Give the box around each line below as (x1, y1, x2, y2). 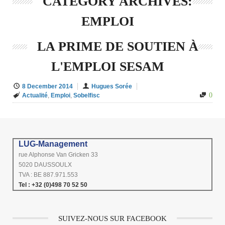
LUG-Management (19, 140, 87, 149)
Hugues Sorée (91, 83, 132, 90)
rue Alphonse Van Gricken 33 (19, 151, 98, 159)
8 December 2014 (22, 83, 73, 90)
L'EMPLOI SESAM (51, 59, 164, 74)
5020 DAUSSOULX (19, 161, 72, 169)
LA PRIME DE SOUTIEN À (37, 39, 198, 54)
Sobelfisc (73, 92, 100, 99)
